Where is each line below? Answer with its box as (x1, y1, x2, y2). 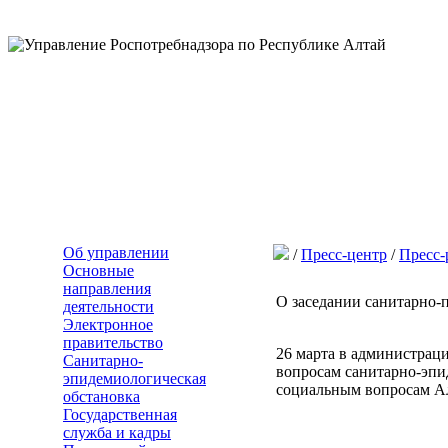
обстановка (63, 388, 140, 405)
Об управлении (63, 244, 169, 261)
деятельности (63, 298, 154, 315)
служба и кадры (63, 424, 171, 441)
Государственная (63, 406, 177, 423)
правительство (63, 334, 163, 351)
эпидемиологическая (63, 370, 206, 387)
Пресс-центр (301, 246, 387, 263)
